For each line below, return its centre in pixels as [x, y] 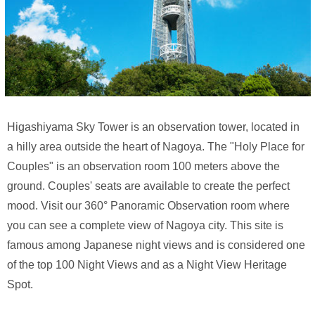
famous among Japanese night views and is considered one [156, 245]
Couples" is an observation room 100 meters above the [143, 166]
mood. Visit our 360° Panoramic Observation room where [148, 205]
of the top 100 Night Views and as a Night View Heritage [147, 264]
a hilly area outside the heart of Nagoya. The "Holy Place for [156, 146]
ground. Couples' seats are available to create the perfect [148, 186]
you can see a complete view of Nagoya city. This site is [145, 225]
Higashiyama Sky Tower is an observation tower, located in [153, 127]
